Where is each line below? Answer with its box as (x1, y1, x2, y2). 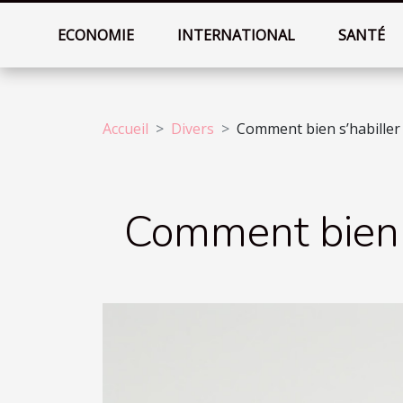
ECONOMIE (58, 25, 135, 45)
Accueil (103, 119, 148, 139)
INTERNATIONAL (177, 25, 296, 45)
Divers (171, 119, 214, 139)
